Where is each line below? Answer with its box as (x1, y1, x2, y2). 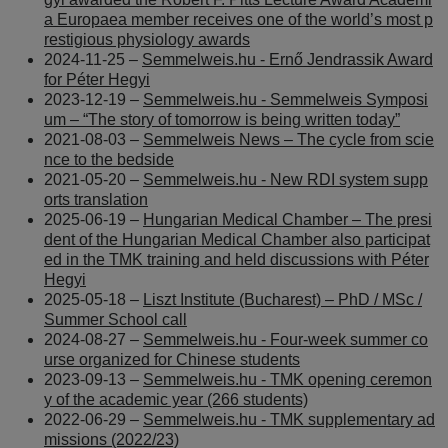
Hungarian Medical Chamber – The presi (143, 210, 432, 228)
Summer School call (44, 310, 187, 328)
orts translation (44, 190, 148, 208)
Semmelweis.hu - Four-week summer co (143, 330, 428, 348)
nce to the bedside (44, 150, 174, 168)
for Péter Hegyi (44, 70, 150, 88)
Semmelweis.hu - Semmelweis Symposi (143, 90, 428, 108)
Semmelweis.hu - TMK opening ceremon (143, 370, 432, 388)
